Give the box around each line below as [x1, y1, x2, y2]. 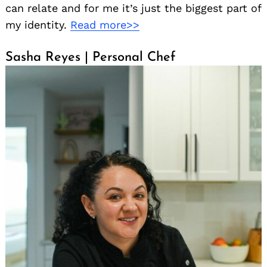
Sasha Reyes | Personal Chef [5, 50, 176, 64]
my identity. [5, 18, 70, 31]
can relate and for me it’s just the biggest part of [5, 1, 261, 14]
